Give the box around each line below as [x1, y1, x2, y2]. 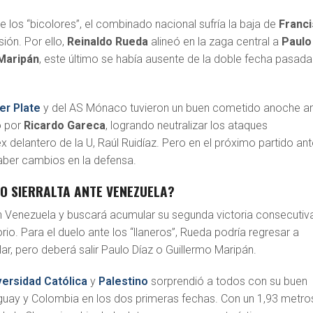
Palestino [99, 275, 149, 289]
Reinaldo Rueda [67, 35, 149, 49]
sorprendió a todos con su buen [148, 275, 308, 289]
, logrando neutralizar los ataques [105, 119, 268, 133]
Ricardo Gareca [21, 119, 106, 133]
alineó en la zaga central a [148, 35, 282, 49]
